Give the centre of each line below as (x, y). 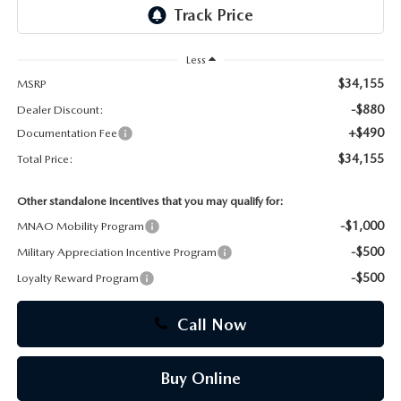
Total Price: (45, 159)
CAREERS (50, 42)
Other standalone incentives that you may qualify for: (150, 201)
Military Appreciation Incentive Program (116, 252)
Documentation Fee (67, 133)
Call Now (209, 325)
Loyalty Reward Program (77, 278)
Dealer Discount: (60, 110)
